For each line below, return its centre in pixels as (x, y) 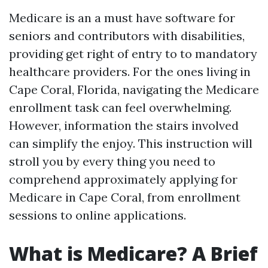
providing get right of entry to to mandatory (133, 54)
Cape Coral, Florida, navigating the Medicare (134, 89)
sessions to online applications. (98, 215)
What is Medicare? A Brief (133, 253)
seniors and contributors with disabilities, (127, 36)
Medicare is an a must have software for (122, 18)
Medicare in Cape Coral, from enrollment (125, 197)
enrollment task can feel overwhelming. (120, 107)
